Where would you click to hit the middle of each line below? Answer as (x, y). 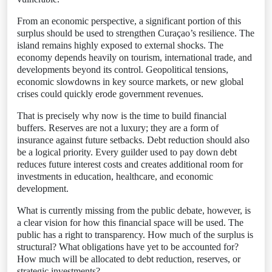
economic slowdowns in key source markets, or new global (130, 82)
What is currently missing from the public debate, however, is (134, 210)
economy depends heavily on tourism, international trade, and (134, 57)
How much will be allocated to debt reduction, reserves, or (129, 259)
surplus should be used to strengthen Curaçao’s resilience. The (136, 33)
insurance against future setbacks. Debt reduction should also (133, 140)
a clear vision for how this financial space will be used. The (130, 223)
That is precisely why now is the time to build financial (122, 116)
